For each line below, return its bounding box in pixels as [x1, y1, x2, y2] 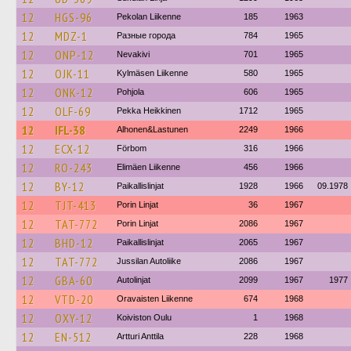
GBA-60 [55, 273, 92, 288]
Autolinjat [117, 275, 150, 284]
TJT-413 [55, 197, 96, 213]
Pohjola [117, 87, 144, 96]
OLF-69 [55, 103, 91, 119]
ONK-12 [55, 85, 93, 100]
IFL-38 [55, 122, 85, 138]
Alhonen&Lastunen [117, 125, 188, 134]
